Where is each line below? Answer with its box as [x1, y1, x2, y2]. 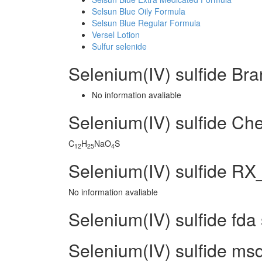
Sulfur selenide [92, 40, 147, 52]
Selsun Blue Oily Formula [92, 5, 185, 17]
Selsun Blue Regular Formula [92, 17, 201, 29]
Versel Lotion [92, 29, 140, 40]
